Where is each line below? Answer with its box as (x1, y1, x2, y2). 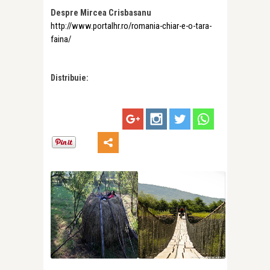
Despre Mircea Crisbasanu (51, 7, 151, 19)
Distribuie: (51, 73, 89, 83)
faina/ (51, 34, 71, 45)
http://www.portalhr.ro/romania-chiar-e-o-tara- (51, 20, 212, 32)
